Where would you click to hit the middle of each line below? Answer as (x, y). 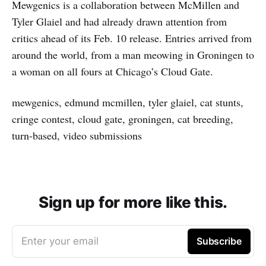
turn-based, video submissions (77, 135)
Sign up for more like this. (133, 202)
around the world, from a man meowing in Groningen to (133, 54)
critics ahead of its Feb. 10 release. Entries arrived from (132, 38)
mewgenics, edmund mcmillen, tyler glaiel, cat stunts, (128, 102)
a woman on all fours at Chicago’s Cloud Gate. (113, 71)
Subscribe (219, 241)
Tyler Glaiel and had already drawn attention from (119, 21)
